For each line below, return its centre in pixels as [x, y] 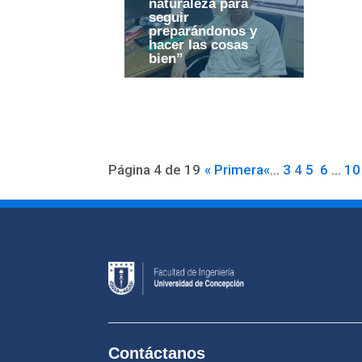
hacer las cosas [199, 45]
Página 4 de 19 [155, 170]
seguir [169, 18]
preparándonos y [203, 32]
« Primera [234, 170]
